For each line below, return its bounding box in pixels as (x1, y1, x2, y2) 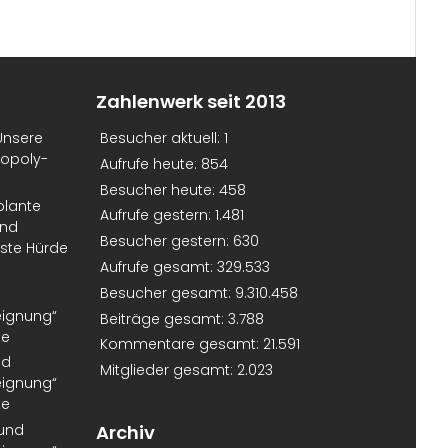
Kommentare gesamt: (100, 334, 263, 355)
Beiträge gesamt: (100, 308, 228, 329)
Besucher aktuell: (100, 128, 224, 149)
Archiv (96, 420, 155, 446)
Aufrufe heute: (100, 153, 201, 174)
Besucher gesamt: (100, 282, 235, 303)
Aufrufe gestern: (100, 205, 215, 226)
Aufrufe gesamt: (100, 257, 217, 278)
